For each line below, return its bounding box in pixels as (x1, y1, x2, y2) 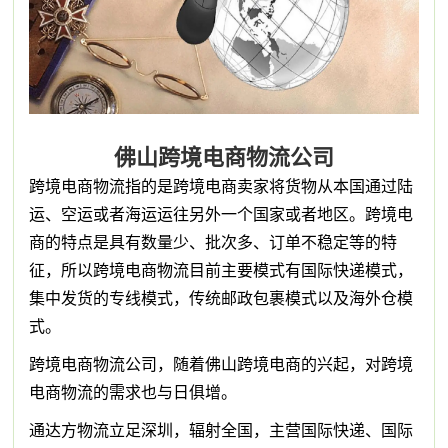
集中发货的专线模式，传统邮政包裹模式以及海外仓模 (29, 290, 414, 308)
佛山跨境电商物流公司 (114, 145, 334, 171)
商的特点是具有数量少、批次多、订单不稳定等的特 (29, 234, 398, 252)
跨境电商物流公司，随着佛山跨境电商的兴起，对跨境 (29, 356, 414, 374)
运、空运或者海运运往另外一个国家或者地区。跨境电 (29, 206, 414, 224)
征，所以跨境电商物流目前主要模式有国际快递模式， (29, 262, 414, 280)
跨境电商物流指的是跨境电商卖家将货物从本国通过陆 (29, 178, 414, 196)
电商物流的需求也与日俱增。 (29, 384, 238, 402)
